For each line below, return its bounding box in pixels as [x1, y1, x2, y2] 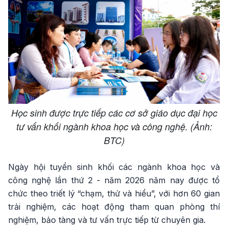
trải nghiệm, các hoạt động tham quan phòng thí [8, 201, 220, 212]
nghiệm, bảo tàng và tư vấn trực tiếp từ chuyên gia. [8, 214, 206, 225]
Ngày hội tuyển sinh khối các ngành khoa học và [8, 161, 220, 172]
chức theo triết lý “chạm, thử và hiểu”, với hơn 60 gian [8, 188, 220, 198]
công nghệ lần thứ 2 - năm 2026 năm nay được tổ [8, 175, 220, 185]
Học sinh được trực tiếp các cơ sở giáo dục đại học [11, 106, 217, 119]
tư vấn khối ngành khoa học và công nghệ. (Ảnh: [16, 120, 212, 133]
